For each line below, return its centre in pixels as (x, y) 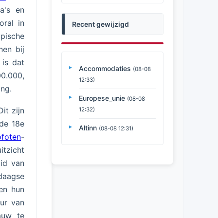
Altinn (88, 128)
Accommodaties (105, 68)
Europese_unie (102, 98)
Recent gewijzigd (100, 24)
